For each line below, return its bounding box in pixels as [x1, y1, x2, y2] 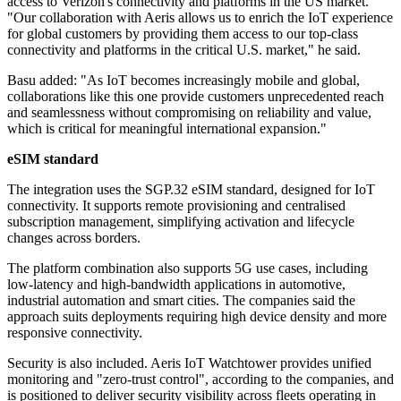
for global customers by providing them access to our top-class [7, 26, 358, 42]
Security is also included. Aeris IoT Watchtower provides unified [7, 355, 371, 371]
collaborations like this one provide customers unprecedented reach [7, 89, 384, 105]
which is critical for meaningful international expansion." [7, 121, 327, 137]
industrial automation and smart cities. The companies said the [7, 293, 355, 309]
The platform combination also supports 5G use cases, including [7, 260, 368, 277]
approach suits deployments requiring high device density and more [7, 309, 387, 325]
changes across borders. [7, 230, 141, 246]
